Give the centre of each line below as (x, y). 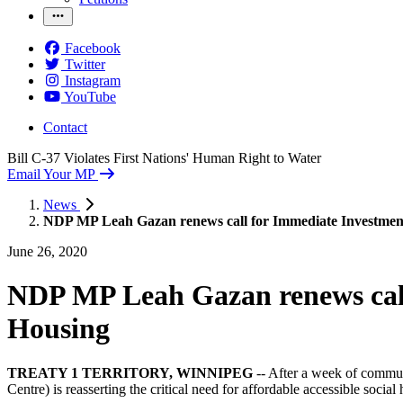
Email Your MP (51, 174)
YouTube (90, 96)
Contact (65, 127)
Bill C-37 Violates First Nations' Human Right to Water (164, 157)
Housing (58, 329)
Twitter (85, 64)
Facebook (93, 48)
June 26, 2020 (47, 251)
